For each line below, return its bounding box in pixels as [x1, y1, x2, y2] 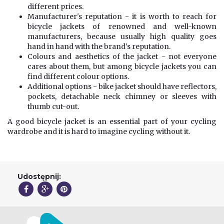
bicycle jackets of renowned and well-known [27, 21, 216, 31]
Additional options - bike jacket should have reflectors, [27, 81, 216, 91]
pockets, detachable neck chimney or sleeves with [27, 91, 216, 101]
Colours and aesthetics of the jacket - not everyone [27, 51, 216, 61]
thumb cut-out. [27, 101, 79, 111]
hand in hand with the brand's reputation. [27, 41, 170, 51]
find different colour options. [27, 71, 129, 81]
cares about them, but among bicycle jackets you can [27, 61, 216, 71]
